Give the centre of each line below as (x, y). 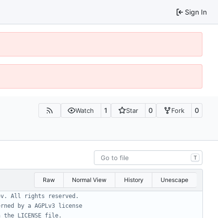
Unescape (174, 180)
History (134, 180)
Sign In (196, 12)
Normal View (90, 180)
